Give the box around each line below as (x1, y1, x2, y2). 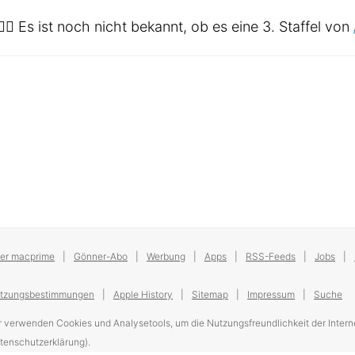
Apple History (113, 288, 174, 301)
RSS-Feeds (246, 250, 296, 263)
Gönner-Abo (74, 250, 128, 263)
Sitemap (192, 288, 229, 301)
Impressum (247, 288, 296, 301)
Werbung (147, 250, 186, 263)
